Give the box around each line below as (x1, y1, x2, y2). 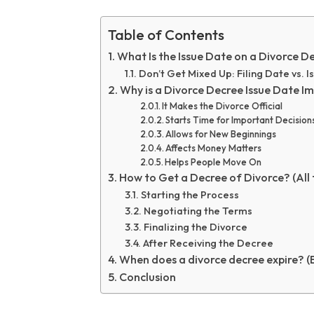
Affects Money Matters (165, 142, 262, 154)
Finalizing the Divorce (143, 220, 247, 234)
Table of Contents (107, 26, 224, 44)
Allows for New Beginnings (165, 128, 277, 140)
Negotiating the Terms (143, 204, 252, 218)
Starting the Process (140, 188, 239, 202)
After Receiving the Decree (142, 236, 273, 250)
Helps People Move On (165, 156, 262, 168)
